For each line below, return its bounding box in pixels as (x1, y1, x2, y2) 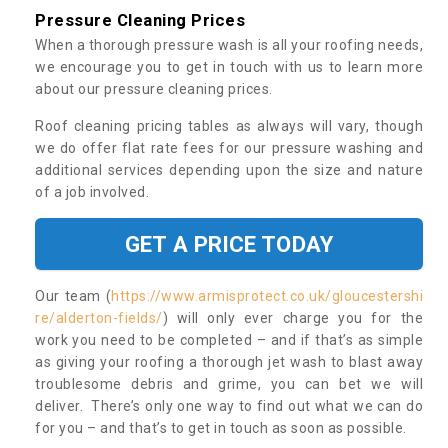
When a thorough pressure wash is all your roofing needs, (35, 36, 423, 53)
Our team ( (35, 287, 111, 304)
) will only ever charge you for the (162, 309, 423, 326)
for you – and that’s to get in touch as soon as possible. (35, 419, 407, 436)
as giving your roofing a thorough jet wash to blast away (35, 353, 423, 370)
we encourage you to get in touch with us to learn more (35, 58, 423, 75)
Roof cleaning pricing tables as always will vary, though (35, 117, 423, 134)
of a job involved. (35, 183, 153, 200)
